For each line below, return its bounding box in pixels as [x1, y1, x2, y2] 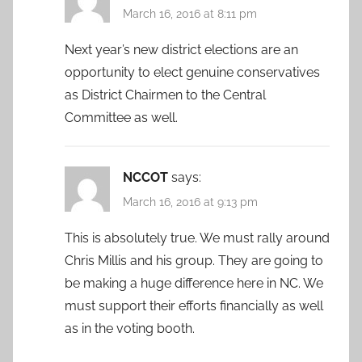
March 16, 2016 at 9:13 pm [123, 196, 258, 209]
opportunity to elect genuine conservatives [65, 64, 320, 80]
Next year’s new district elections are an [65, 41, 298, 57]
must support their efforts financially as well [65, 298, 323, 314]
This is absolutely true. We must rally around [65, 230, 330, 246]
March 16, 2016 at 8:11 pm [123, 6, 257, 20]
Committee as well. [65, 109, 178, 125]
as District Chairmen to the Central [65, 86, 266, 103]
